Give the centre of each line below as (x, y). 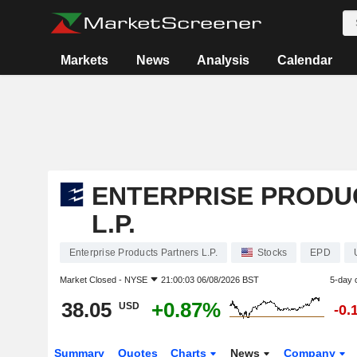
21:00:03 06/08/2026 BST (210, 280)
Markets (85, 60)
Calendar (304, 60)
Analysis (224, 60)
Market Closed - (92, 280)
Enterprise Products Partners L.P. (143, 253)
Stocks (272, 253)
